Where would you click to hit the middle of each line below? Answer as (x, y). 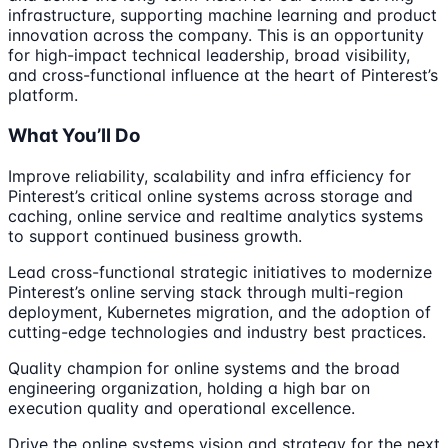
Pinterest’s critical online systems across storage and (210, 195)
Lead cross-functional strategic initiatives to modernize (220, 271)
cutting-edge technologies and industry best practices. (217, 331)
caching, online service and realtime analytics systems (215, 215)
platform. (43, 95)
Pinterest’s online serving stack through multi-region (205, 291)
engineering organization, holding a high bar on (189, 387)
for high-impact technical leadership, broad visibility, (209, 55)
